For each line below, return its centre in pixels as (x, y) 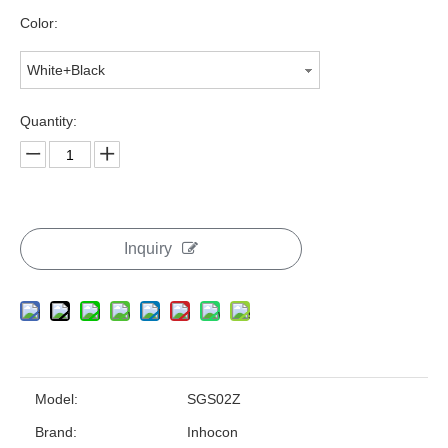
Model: (56, 399)
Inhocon (212, 432)
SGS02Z (214, 399)
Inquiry (148, 248)
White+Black (66, 70)
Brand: (56, 432)
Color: (39, 23)
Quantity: (48, 121)
